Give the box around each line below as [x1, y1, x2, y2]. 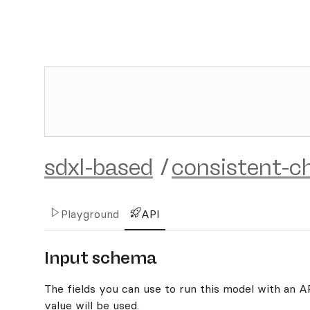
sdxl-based [44, 154, 153, 181]
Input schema [44, 248, 156, 268]
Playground [61, 207, 119, 221]
